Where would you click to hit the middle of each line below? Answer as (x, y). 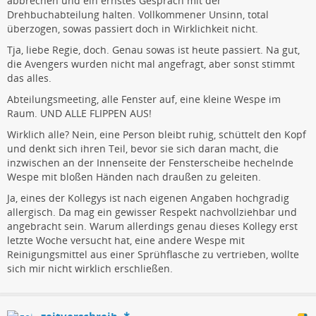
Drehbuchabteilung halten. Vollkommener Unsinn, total (138, 14)
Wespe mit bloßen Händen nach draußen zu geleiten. (134, 176)
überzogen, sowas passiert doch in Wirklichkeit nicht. (133, 28)
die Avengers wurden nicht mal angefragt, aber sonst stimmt (151, 63)
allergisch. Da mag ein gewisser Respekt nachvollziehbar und (152, 212)
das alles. (29, 78)
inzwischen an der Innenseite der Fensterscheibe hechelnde (150, 162)
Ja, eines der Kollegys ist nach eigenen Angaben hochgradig (148, 197)
